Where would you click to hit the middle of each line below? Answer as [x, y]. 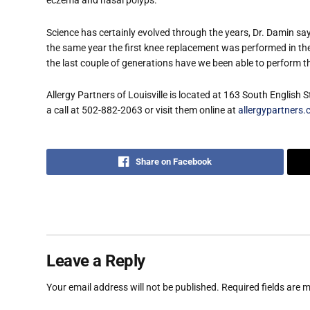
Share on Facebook [174, 161]
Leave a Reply [96, 261]
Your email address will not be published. [133, 287]
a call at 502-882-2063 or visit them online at [142, 110]
